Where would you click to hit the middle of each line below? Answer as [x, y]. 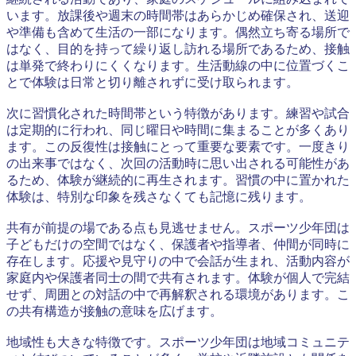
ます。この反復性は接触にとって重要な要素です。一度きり [178, 146]
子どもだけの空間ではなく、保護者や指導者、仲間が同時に [178, 244]
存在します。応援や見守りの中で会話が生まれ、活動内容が [178, 261]
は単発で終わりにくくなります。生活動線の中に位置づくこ [178, 65]
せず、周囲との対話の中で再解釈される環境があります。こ [178, 294]
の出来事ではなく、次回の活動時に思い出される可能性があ [178, 163]
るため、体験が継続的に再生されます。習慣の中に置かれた [178, 180]
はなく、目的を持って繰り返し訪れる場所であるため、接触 [178, 48]
